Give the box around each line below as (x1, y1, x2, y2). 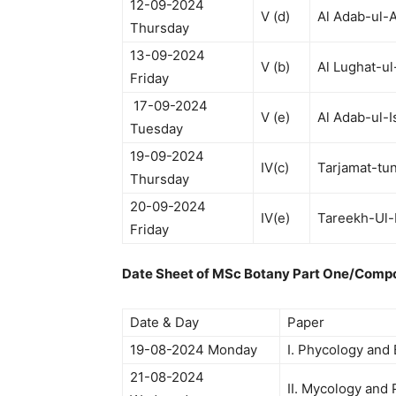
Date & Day (130, 314, 199, 331)
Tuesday (130, 120, 183, 137)
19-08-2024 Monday (130, 341, 257, 358)
